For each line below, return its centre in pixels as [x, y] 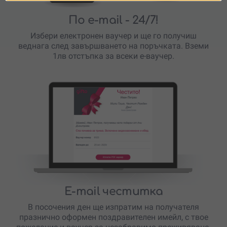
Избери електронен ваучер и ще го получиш [113, 36]
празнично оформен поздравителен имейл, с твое [113, 217]
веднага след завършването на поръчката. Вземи [113, 46]
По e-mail [96, 21]
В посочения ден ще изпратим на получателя [113, 207]
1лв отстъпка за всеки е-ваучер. [113, 56]
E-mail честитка [113, 191]
